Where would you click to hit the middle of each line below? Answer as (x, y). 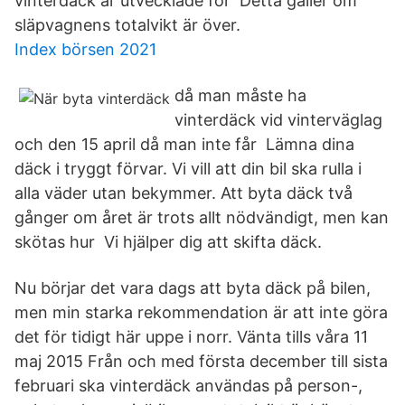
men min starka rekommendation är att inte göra (201, 312)
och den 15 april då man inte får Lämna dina (184, 144)
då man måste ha (240, 95)
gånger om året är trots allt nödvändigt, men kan (202, 217)
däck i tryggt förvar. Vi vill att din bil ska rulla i (188, 169)
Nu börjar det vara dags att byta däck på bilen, (193, 288)
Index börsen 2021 (85, 49)
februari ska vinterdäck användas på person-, (188, 386)
